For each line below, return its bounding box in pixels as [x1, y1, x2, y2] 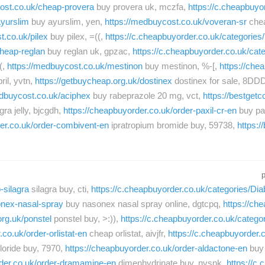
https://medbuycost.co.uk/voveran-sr [105, 16, 247, 27]
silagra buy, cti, [29, 184, 91, 195]
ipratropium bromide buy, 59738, [109, 119, 237, 130]
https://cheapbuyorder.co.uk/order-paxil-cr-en [63, 105, 237, 115]
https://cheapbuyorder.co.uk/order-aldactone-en [65, 243, 247, 254]
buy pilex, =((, [48, 31, 105, 41]
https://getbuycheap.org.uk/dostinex [35, 75, 172, 86]
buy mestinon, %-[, [143, 60, 219, 71]
